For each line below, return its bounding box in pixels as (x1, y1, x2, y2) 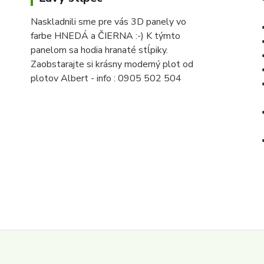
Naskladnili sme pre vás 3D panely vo (31, 15, 186, 28)
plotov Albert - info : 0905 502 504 (31, 72, 181, 85)
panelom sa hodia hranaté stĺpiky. (31, 44, 168, 57)
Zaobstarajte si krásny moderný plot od (31, 58, 193, 71)
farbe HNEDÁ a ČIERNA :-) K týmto (31, 29, 180, 42)
